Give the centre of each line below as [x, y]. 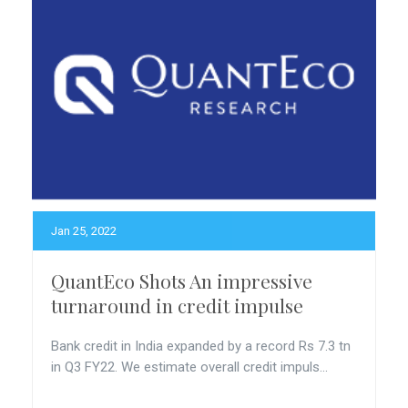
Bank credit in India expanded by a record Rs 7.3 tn [201, 346]
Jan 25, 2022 [84, 231]
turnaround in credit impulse [177, 305]
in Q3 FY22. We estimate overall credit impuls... [189, 367]
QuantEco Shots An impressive [182, 280]
